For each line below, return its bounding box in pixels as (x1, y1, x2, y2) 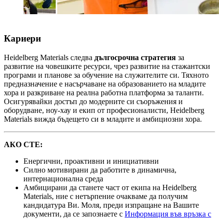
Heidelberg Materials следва (4, 53, 94, 62)
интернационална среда (23, 174, 103, 183)
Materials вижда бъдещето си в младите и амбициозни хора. (4, 114, 202, 123)
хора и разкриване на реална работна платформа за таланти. (4, 88, 204, 97)
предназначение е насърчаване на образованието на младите (4, 79, 206, 88)
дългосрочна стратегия (94, 53, 176, 62)
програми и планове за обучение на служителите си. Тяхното (4, 70, 209, 79)
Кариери (4, 33, 41, 44)
